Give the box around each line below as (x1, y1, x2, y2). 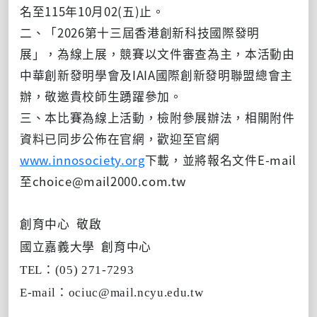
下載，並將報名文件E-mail (144, 151, 296, 168)
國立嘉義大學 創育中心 (20, 240, 152, 254)
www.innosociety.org (20, 151, 145, 168)
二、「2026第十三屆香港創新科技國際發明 (20, 23, 260, 41)
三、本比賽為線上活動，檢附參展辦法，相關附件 (20, 108, 295, 126)
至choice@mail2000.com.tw (20, 172, 186, 190)
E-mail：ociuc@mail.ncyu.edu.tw (20, 285, 204, 299)
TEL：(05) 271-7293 (20, 263, 134, 277)
